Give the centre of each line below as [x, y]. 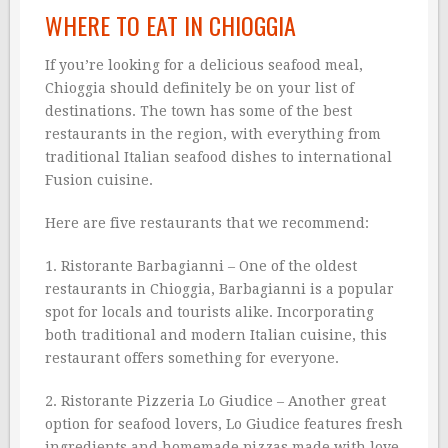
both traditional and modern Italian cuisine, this [216, 334]
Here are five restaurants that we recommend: [207, 222]
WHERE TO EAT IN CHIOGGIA [170, 24]
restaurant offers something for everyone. [192, 357]
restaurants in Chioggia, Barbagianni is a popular [219, 288]
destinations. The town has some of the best [198, 110]
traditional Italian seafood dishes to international [218, 156]
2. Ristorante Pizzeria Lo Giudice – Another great [215, 400]
